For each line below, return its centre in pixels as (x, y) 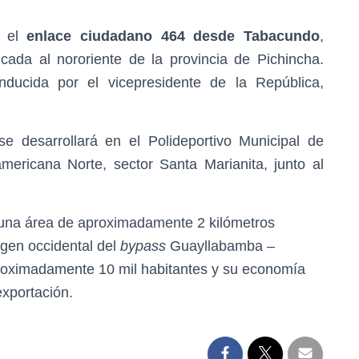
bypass (143, 246)
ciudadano (117, 36)
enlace (49, 36)
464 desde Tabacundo (240, 36)
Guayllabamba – (220, 246)
